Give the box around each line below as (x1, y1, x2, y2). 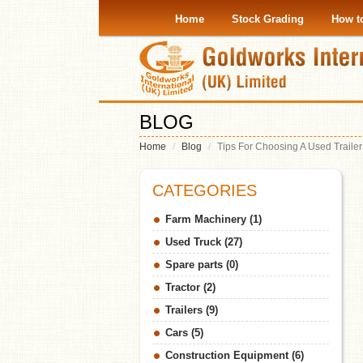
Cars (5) (165, 327, 203, 339)
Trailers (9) (165, 304, 218, 316)
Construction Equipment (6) (165, 349, 304, 361)
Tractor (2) (165, 281, 216, 293)
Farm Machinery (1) (165, 213, 262, 225)
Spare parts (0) (165, 258, 238, 271)
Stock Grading (231, 13, 304, 25)
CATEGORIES (152, 181, 257, 199)
